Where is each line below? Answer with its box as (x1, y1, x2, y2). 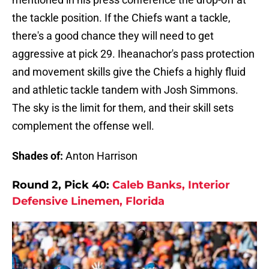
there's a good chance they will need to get (12, 29, 214, 43)
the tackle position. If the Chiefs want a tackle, (12, 11, 231, 25)
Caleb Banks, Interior (112, 178, 230, 192)
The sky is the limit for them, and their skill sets (12, 101, 234, 115)
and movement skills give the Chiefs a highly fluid (12, 65, 246, 79)
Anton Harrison (63, 150, 138, 163)
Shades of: (12, 150, 63, 163)
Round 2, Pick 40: (12, 178, 112, 192)
